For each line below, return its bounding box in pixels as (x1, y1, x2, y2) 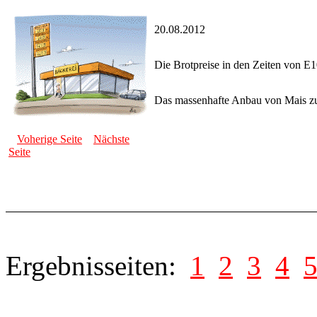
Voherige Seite (17, 133, 82, 146)
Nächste (93, 133, 129, 146)
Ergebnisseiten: (6, 250, 190, 282)
